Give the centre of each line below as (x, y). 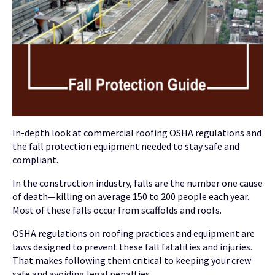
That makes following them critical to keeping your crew (132, 261)
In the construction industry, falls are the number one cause (137, 183)
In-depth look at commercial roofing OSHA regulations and (137, 133)
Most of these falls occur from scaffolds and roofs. (118, 210)
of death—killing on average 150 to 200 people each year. (131, 197)
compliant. (35, 160)
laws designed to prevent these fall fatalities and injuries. (132, 247)
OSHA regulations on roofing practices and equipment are (134, 234)
